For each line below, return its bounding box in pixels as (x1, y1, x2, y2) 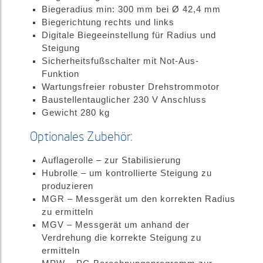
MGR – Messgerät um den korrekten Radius (41, 194, 235, 204)
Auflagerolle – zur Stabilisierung (41, 156, 181, 165)
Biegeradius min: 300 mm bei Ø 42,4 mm (41, 5, 221, 14)
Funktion (41, 69, 79, 79)
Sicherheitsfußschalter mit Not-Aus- (41, 56, 199, 66)
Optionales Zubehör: (29, 129, 133, 144)
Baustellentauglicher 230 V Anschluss (41, 95, 207, 104)
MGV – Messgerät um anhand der (41, 220, 190, 230)
